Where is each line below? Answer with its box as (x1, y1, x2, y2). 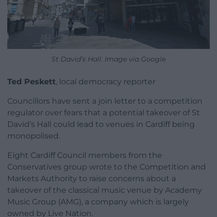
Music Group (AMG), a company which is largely (7, 197, 189, 207)
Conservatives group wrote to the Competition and (7, 162, 206, 172)
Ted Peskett (7, 77, 56, 87)
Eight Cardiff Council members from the (7, 151, 162, 160)
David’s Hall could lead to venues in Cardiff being (7, 120, 195, 129)
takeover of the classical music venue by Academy (7, 186, 202, 195)
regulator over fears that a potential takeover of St (7, 108, 200, 118)
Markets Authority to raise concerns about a (7, 174, 176, 184)
